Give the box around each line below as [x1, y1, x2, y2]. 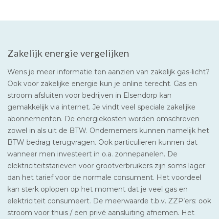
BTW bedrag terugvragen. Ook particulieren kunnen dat [7, 137, 197, 147]
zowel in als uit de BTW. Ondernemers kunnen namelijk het [7, 126, 209, 135]
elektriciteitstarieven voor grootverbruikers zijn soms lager [7, 161, 205, 170]
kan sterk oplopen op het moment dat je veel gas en [7, 184, 188, 194]
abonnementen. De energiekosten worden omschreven [7, 114, 199, 123]
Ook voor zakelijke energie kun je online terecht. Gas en [7, 79, 197, 88]
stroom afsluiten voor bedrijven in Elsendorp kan [7, 90, 172, 100]
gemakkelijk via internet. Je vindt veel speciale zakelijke [7, 102, 196, 111]
